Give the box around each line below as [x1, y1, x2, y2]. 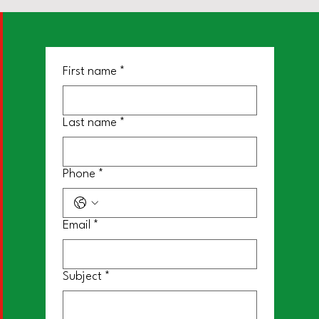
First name [62, 66, 117, 78]
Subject [62, 271, 102, 283]
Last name [62, 117, 117, 129]
